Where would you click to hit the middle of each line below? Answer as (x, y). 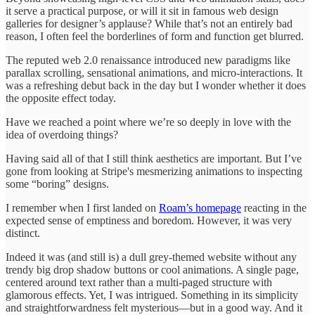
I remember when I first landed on (82, 207)
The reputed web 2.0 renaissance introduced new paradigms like (148, 60)
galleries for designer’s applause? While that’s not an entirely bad (149, 23)
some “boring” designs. (57, 184)
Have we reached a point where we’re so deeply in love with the (148, 122)
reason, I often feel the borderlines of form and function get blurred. (155, 36)
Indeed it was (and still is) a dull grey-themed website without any (151, 257)
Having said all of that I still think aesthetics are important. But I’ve (154, 158)
